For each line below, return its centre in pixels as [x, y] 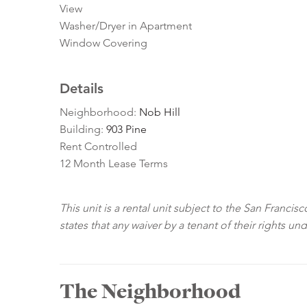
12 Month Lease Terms [114, 164]
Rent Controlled [98, 147]
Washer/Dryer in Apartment [126, 26]
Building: [83, 130]
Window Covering [103, 43]
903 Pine [126, 130]
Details [82, 89]
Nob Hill [160, 112]
